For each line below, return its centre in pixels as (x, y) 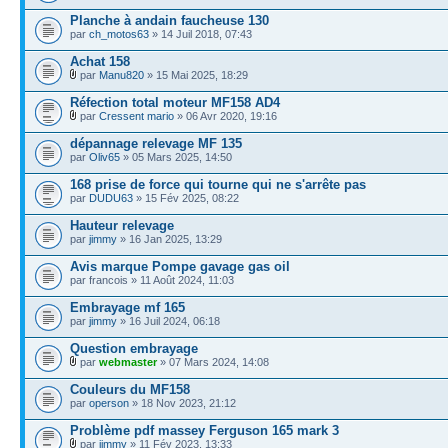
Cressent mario (136, 115)
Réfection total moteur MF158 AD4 (175, 102)
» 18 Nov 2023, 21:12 (182, 402)
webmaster (128, 361)
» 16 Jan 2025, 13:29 (169, 238)
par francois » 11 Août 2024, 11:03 (152, 279)
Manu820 (121, 74)
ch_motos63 (119, 33)
